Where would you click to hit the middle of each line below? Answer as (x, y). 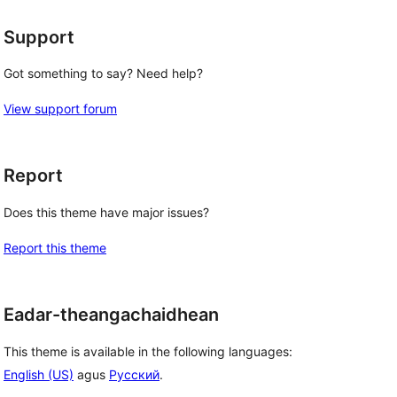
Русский (134, 374)
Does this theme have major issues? (106, 212)
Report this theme (55, 248)
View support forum (60, 109)
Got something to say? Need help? (103, 74)
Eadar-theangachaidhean (111, 315)
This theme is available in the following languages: (148, 351)
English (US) (39, 374)
